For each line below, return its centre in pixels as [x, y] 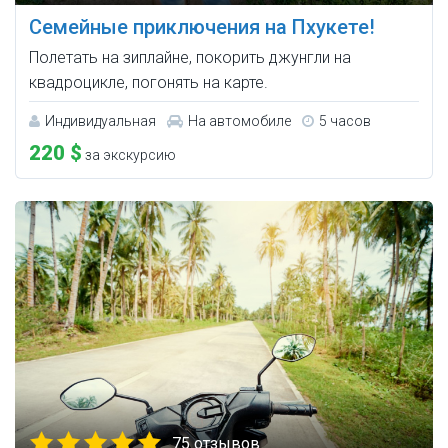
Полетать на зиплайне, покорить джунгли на [190, 58]
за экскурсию [129, 155]
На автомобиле [239, 121]
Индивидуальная [100, 121]
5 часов [345, 121]
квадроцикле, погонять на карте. [148, 83]
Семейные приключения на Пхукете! [202, 27]
